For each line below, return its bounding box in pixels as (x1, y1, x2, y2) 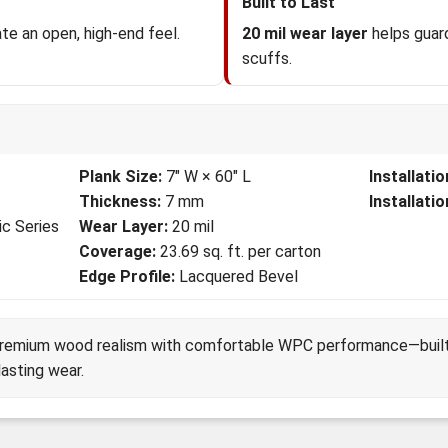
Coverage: (79, 242, 156, 261)
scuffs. (242, 49, 292, 68)
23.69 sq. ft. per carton (156, 242, 321, 261)
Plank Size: (79, 167, 162, 186)
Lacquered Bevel (175, 267, 298, 286)
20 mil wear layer (242, 24, 368, 43)
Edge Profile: (79, 267, 175, 286)
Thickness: (79, 192, 161, 211)
